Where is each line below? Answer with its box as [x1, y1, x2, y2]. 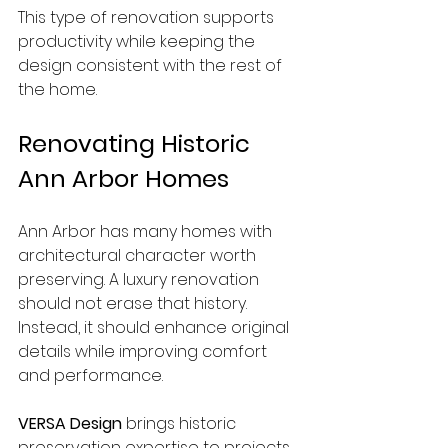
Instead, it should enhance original [18, 316, 293, 339]
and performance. [18, 364, 163, 387]
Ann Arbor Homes [18, 162, 229, 195]
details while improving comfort [18, 340, 271, 363]
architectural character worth [18, 244, 260, 267]
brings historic [122, 412, 240, 435]
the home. [18, 78, 97, 101]
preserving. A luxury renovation [18, 268, 263, 291]
